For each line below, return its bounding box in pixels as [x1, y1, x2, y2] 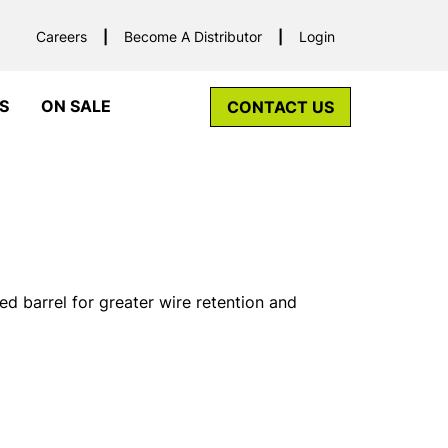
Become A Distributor [124, 27, 262, 45]
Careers [36, 27, 87, 45]
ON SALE [41, 96, 111, 117]
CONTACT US [227, 97, 334, 118]
